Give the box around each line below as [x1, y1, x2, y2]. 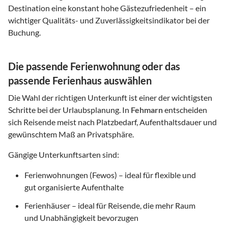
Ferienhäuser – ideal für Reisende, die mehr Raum [24, 200, 195, 210]
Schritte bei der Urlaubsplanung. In [8, 104, 131, 115]
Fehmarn [131, 104, 163, 115]
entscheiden [163, 104, 207, 115]
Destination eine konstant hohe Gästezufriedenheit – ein [8, 3, 206, 13]
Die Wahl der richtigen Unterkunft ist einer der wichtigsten [8, 92, 212, 102]
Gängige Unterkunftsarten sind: [8, 149, 119, 159]
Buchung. [8, 27, 41, 37]
